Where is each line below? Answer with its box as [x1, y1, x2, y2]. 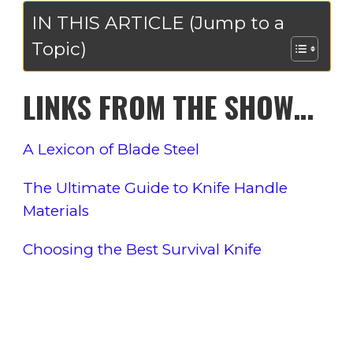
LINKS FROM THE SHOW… [22, 84, 314, 128]
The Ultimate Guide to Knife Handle [22, 178, 288, 197]
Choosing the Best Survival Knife [22, 240, 262, 258]
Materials [22, 201, 89, 220]
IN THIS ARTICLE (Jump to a [31, 11, 284, 34]
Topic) [31, 37, 87, 60]
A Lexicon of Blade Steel [22, 139, 199, 158]
